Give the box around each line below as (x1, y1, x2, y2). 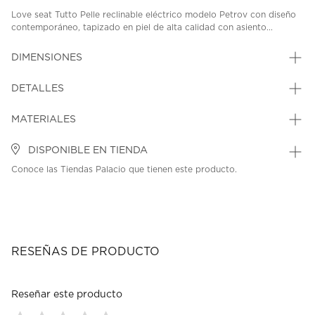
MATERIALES (11, 115, 76, 125)
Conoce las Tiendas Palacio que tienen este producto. (11, 165, 237, 174)
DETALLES (11, 84, 64, 94)
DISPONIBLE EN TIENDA (25, 146, 148, 156)
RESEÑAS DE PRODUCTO (11, 246, 160, 258)
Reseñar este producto (11, 290, 122, 300)
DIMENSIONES (11, 53, 82, 63)
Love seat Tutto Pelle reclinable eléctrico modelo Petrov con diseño (11, 11, 296, 20)
